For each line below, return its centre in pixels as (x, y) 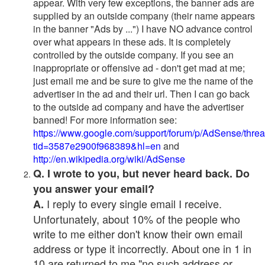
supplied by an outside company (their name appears (144, 16)
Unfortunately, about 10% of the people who (137, 219)
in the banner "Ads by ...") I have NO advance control (143, 29)
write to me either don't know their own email (138, 234)
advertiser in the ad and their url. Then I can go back (141, 94)
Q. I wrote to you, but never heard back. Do (141, 173)
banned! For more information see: (105, 120)
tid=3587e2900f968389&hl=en (97, 146)
